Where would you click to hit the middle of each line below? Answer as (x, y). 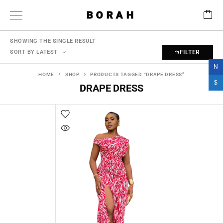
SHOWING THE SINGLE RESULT (53, 41)
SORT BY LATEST (34, 52)
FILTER (190, 52)
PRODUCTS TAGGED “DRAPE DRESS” (137, 74)
